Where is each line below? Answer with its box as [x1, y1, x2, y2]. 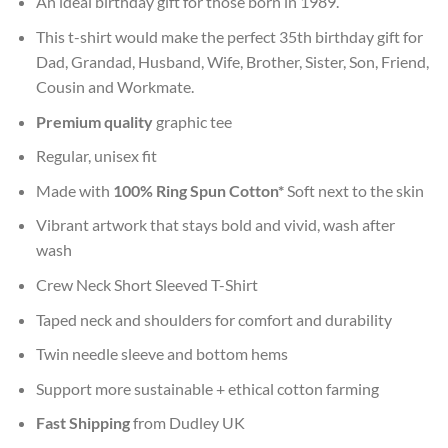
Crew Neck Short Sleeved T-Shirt [35, 275, 258, 295]
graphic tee [152, 111, 232, 131]
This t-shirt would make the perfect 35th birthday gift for [35, 27, 423, 47]
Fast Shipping [35, 413, 130, 433]
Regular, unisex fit [35, 146, 157, 166]
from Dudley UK [129, 413, 245, 433]
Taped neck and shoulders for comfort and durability [35, 309, 392, 329]
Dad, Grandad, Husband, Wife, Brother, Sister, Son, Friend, [35, 52, 429, 72]
